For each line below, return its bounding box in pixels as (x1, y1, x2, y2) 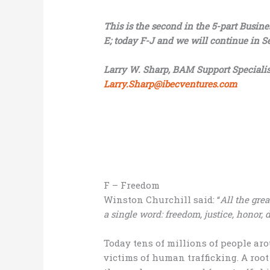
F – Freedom (104, 179, 160, 192)
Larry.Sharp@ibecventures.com (104, 78, 237, 90)
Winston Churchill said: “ (104, 193, 221, 206)
